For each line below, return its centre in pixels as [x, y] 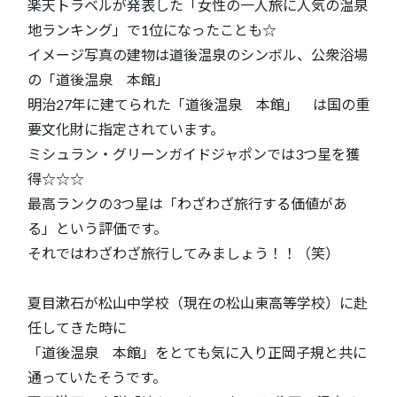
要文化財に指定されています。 [126, 128]
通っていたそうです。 [97, 377]
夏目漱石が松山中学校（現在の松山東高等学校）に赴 [198, 302]
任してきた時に [77, 327]
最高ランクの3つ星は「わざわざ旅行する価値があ [187, 203]
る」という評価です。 [97, 228]
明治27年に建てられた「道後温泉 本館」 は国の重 [198, 104]
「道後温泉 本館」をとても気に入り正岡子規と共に [197, 352]
